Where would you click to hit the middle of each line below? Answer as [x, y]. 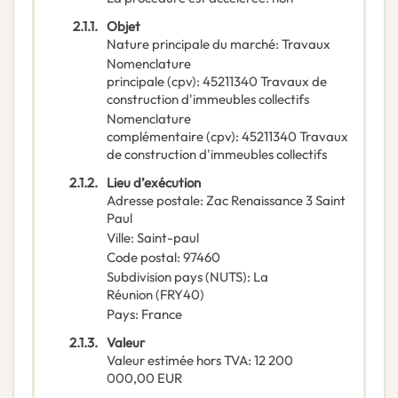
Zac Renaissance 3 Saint [276, 201]
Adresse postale [153, 201]
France [162, 314]
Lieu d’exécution [154, 183]
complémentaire [155, 137]
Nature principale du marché [191, 44]
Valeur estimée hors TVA [177, 361]
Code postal [142, 258]
